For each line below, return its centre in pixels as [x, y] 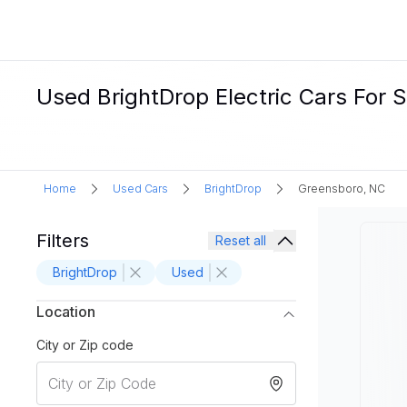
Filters [63, 241]
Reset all [241, 240]
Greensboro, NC [342, 189]
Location [66, 312]
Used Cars [140, 189]
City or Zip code [85, 345]
